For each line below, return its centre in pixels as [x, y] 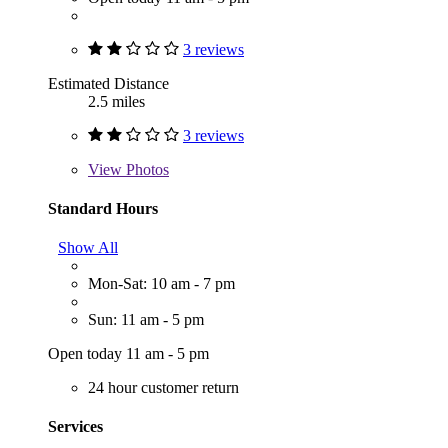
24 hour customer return [163, 388]
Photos [145, 169]
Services [75, 427]
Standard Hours [103, 208]
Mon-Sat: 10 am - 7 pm [161, 284]
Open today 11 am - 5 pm [128, 354]
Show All [88, 248]
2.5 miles [116, 101]
